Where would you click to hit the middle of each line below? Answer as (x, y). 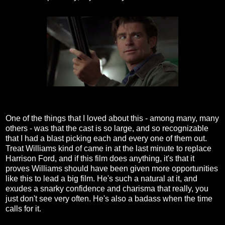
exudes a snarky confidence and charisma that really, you (107, 189)
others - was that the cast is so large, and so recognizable (107, 129)
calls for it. (23, 209)
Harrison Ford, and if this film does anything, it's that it (100, 159)
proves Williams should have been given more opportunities (112, 169)
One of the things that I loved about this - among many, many (112, 119)
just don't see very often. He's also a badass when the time (109, 199)
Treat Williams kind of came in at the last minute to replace (108, 149)
